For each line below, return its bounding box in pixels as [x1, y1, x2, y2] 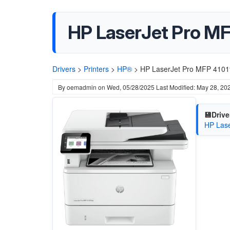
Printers [84, 64, 109, 74]
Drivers [52, 64, 75, 74]
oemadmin [67, 83, 97, 91]
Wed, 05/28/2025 [107, 83, 155, 91]
